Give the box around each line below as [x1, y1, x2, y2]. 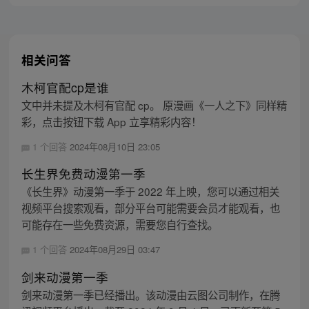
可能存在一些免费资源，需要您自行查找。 [21, 217, 218, 232]
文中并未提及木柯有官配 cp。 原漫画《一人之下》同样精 [21, 97, 287, 113]
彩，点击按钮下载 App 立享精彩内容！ [21, 114, 201, 130]
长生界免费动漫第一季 [21, 165, 146, 183]
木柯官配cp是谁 [21, 79, 109, 97]
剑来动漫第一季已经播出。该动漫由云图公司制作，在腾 [21, 286, 280, 302]
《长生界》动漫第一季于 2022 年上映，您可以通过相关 [21, 183, 279, 199]
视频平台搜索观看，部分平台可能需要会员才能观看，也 [21, 200, 280, 216]
